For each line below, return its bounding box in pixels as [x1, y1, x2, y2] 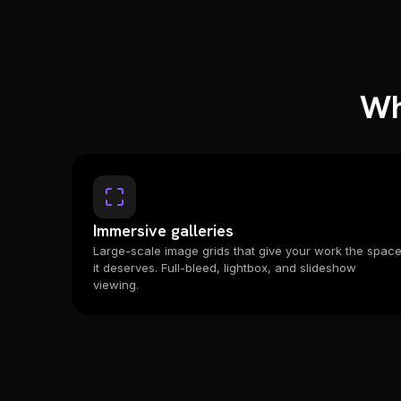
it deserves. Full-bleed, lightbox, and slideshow [93, 260, 356, 275]
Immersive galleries [93, 220, 234, 241]
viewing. [93, 277, 139, 292]
